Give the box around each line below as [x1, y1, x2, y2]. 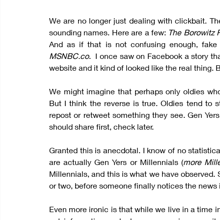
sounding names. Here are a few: [49, 27, 168, 37]
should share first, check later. [49, 122, 154, 131]
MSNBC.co [49, 51, 89, 60]
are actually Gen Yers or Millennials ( [49, 157, 183, 166]
